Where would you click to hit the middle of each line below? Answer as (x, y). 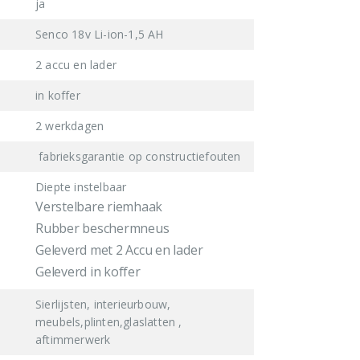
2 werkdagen (70, 125)
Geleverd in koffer (88, 271)
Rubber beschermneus (102, 228)
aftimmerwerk (73, 339)
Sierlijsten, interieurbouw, (103, 304)
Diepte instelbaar (81, 186)
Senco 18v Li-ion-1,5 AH (100, 34)
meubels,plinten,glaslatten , (109, 321)
